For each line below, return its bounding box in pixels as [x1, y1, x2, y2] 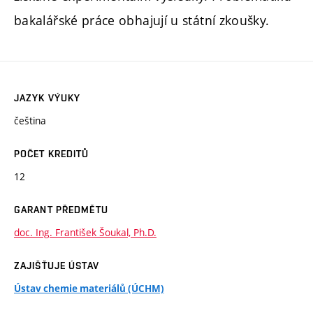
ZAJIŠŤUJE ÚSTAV [14, 260, 99, 272]
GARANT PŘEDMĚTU [14, 204, 108, 216]
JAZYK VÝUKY [14, 92, 81, 104]
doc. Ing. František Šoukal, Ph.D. [14, 226, 156, 240]
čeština [14, 114, 46, 128]
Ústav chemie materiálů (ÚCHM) [14, 282, 164, 296]
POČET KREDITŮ [14, 148, 89, 160]
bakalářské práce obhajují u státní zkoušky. [14, 12, 270, 29]
